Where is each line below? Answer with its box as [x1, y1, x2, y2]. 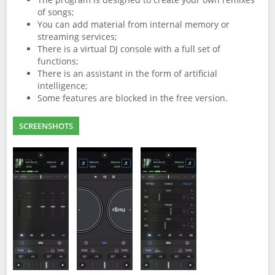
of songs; [37, 6, 74, 18]
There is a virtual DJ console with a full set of [37, 43, 220, 55]
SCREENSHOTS [19, 120, 73, 131]
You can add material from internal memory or [37, 18, 230, 30]
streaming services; [37, 31, 117, 42]
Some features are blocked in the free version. [37, 92, 228, 104]
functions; [37, 55, 79, 67]
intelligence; [37, 80, 88, 91]
